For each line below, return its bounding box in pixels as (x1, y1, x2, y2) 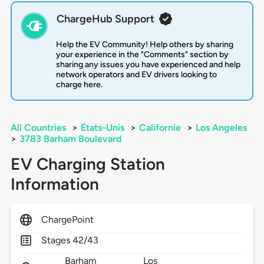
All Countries (10, 122, 66, 134)
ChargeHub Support (56, 12, 154, 26)
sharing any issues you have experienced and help (55, 60, 240, 70)
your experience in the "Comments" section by (55, 49, 229, 60)
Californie (138, 122, 181, 134)
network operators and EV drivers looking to (55, 70, 217, 80)
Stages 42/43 (41, 235, 99, 246)
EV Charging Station (10, 154, 165, 174)
